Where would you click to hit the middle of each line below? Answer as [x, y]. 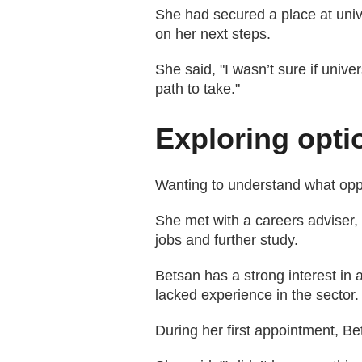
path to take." [198, 89]
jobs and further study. [227, 240]
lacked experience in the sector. [257, 295]
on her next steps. [213, 34]
